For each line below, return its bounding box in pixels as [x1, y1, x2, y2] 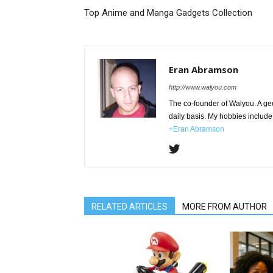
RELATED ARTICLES [91, 202, 168, 211]
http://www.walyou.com [169, 83, 236, 91]
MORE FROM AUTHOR [182, 202, 267, 211]
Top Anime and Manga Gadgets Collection [84, 7, 252, 18]
